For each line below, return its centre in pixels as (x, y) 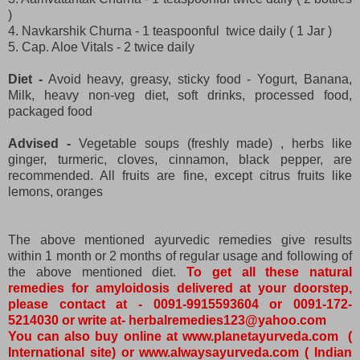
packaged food (52, 111)
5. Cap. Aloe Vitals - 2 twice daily (103, 47)
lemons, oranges (57, 191)
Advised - (43, 143)
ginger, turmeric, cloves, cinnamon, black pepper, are (180, 159)
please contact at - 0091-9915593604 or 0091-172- (180, 304)
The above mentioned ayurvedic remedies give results (180, 239)
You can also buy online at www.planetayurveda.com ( (180, 336)
